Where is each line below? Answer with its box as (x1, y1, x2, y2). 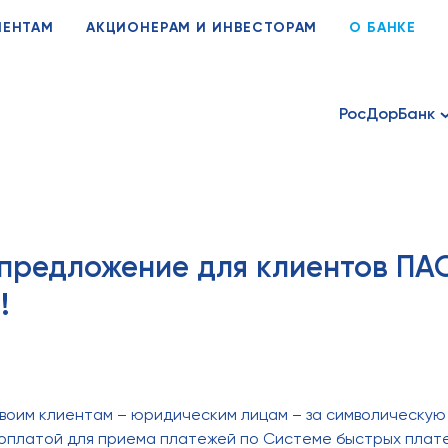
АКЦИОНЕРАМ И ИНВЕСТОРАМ (85, 18, 318, 36)
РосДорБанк (339, 104, 435, 123)
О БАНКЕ (349, 18, 417, 36)
